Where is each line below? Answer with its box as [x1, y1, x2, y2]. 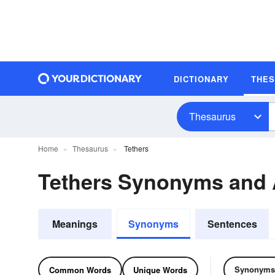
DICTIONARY [174, 72, 229, 85]
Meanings [52, 217, 98, 231]
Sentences [207, 217, 257, 231]
